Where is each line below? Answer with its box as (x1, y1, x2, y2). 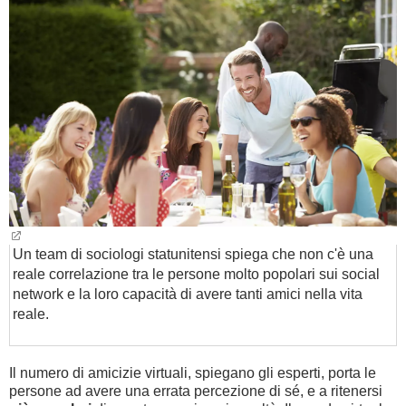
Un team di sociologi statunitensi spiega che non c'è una (13, 246, 373, 262)
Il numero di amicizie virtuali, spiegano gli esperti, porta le (9, 365, 376, 381)
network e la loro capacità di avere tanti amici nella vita (13, 286, 362, 302)
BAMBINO (9, 25, 75, 41)
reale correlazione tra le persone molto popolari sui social (13, 266, 380, 282)
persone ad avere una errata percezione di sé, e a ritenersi (9, 383, 382, 399)
